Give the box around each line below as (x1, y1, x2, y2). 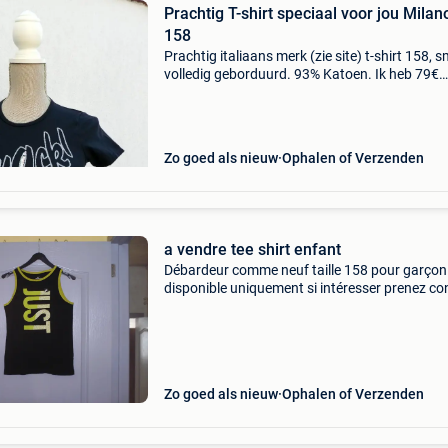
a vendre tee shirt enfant (163, 240, 341, 259)
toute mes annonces (163, 316, 290, 332)
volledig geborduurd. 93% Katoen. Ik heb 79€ (163, 66, 439, 82)
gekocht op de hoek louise (163, 84, 323, 100)
